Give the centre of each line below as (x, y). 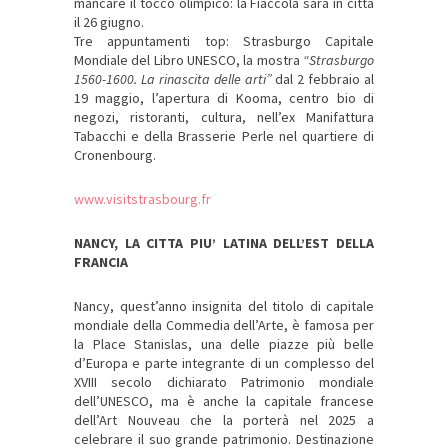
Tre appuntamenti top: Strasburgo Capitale (224, 41)
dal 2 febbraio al (322, 79)
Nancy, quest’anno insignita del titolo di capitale (224, 306)
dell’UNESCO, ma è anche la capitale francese (224, 401)
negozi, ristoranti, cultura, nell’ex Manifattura (224, 117)
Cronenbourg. (115, 155)
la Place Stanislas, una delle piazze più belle (224, 344)
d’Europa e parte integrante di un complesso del (224, 363)
